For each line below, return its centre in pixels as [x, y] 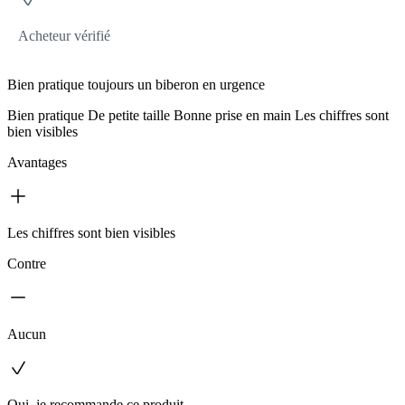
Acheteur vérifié [64, 36]
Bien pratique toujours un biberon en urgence [136, 85]
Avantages [37, 163]
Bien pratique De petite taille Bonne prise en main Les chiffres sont [198, 116]
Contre [27, 264]
